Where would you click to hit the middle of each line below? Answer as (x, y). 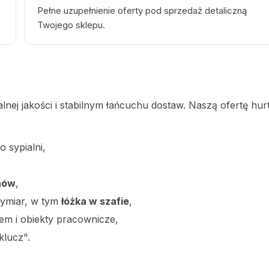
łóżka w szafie (95, 201)
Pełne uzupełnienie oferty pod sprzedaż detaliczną (142, 11)
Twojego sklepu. (71, 25)
